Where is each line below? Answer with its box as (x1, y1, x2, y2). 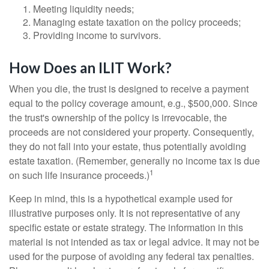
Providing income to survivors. (33, 28, 161, 42)
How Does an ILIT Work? (9, 59, 172, 76)
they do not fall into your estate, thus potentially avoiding (9, 139, 246, 153)
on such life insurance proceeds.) (9, 168, 150, 182)
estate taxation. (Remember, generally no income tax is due (9, 154, 260, 168)
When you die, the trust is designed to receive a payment (9, 82, 249, 95)
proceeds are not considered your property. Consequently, (9, 125, 254, 139)
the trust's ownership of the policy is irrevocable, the (9, 110, 227, 124)
